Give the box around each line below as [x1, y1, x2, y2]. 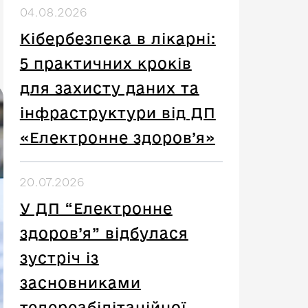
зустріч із [19, 250, 99, 266]
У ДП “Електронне [19, 200, 173, 217]
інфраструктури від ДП [19, 104, 216, 121]
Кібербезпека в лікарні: [19, 30, 216, 47]
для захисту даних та [19, 80, 199, 96]
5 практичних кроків [19, 55, 192, 71]
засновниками [19, 274, 141, 291]
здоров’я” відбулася [19, 225, 188, 241]
